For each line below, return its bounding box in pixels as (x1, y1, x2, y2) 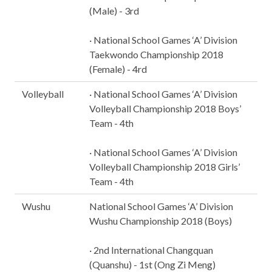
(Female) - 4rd (89, 63, 147, 75)
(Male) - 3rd (89, 5, 139, 16)
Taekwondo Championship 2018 (89, 49, 223, 60)
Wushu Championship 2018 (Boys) (89, 215, 232, 226)
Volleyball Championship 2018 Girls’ (89, 161, 240, 172)
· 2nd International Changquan (89, 244, 213, 256)
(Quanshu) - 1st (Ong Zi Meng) (89, 259, 216, 270)
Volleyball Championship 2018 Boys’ (89, 103, 241, 114)
